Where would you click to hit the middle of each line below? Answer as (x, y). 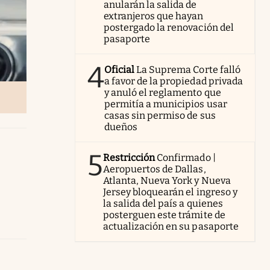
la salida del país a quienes (163, 203)
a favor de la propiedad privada (174, 81)
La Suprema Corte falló (188, 70)
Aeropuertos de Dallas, (155, 169)
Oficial (120, 70)
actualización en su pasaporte (171, 226)
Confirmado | (186, 158)
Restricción (129, 158)
